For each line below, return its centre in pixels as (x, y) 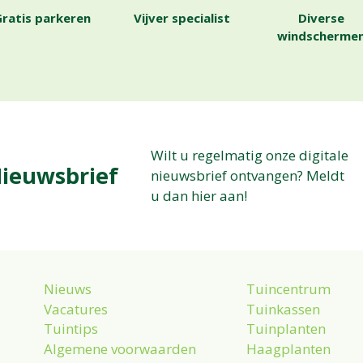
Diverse (321, 17)
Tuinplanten (286, 329)
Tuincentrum (288, 288)
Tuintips (71, 329)
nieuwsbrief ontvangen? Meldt (248, 175)
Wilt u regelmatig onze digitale (250, 155)
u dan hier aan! (199, 195)
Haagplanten (288, 349)
